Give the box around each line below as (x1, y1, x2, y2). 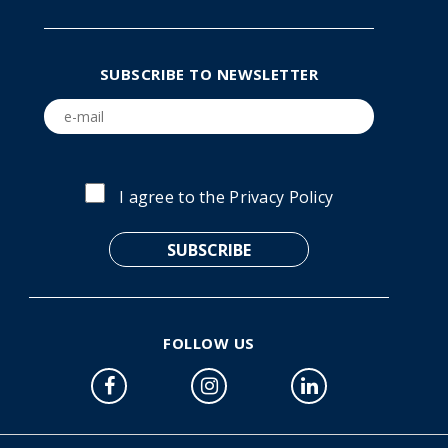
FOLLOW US (163, 333, 255, 354)
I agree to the (119, 186, 230, 209)
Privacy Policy (229, 186, 334, 209)
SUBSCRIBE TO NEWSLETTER (99, 64, 319, 85)
